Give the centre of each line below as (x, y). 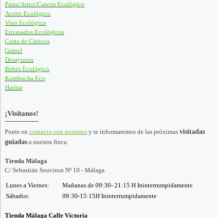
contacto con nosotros (58, 132)
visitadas (192, 132)
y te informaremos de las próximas (133, 132)
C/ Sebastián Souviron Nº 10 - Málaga (55, 170)
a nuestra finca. (48, 142)
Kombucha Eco (25, 78)
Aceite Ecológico (28, 13)
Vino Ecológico (26, 23)
